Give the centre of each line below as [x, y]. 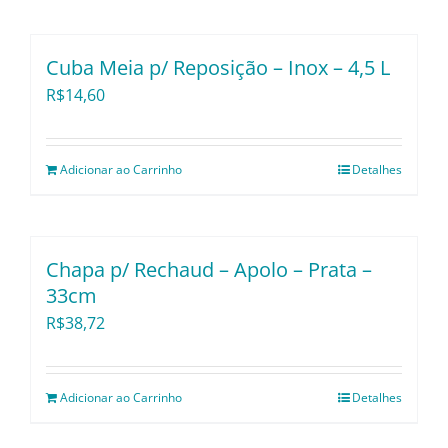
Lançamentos [367, 88]
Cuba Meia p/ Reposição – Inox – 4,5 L [218, 68]
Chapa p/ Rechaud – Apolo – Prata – [209, 270]
